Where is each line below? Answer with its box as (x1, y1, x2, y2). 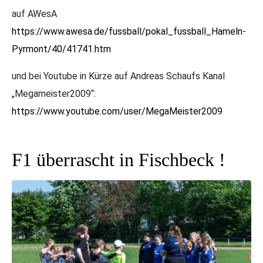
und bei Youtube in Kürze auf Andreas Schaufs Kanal (12, 70, 225, 82)
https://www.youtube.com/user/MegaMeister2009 (12, 106, 222, 117)
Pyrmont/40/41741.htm (12, 43, 111, 55)
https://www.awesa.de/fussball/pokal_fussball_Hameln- (12, 26, 246, 38)
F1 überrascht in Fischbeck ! (12, 149, 225, 171)
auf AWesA (12, 8, 57, 20)
